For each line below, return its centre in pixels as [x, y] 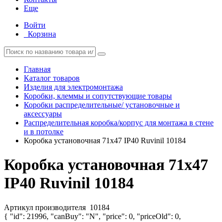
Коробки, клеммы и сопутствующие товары [98, 96]
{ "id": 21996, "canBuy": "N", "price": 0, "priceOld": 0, [92, 216]
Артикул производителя [46, 207]
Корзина [42, 34]
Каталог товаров [52, 78]
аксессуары [43, 114]
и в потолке [44, 132]
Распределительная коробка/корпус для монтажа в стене [119, 123]
